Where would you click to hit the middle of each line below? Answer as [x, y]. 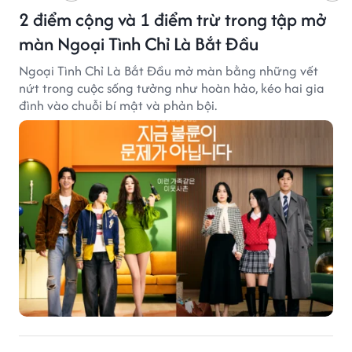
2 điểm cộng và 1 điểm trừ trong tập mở [172, 19]
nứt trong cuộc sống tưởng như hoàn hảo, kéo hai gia [172, 88]
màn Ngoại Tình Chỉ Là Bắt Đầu [139, 43]
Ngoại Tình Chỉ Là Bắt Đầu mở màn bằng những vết [169, 70]
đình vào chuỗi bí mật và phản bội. [118, 105]
